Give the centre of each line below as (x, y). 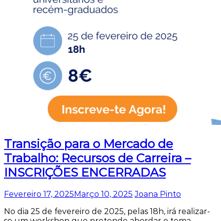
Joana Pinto (158, 194)
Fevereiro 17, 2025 (39, 194)
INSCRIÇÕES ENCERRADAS (85, 173)
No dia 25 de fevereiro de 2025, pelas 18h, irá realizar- (107, 212)
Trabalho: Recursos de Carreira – (97, 158)
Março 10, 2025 (103, 194)
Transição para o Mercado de (89, 144)
